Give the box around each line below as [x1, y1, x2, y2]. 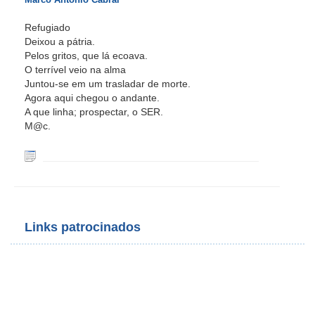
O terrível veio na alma [25, 64, 126, 75]
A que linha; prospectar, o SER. [25, 106, 163, 117]
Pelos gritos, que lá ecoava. [25, 50, 148, 61]
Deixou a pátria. [25, 36, 95, 47]
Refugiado [25, 22, 70, 33]
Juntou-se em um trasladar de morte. [25, 78, 191, 89]
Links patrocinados [25, 220, 141, 234]
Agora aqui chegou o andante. [25, 92, 160, 103]
